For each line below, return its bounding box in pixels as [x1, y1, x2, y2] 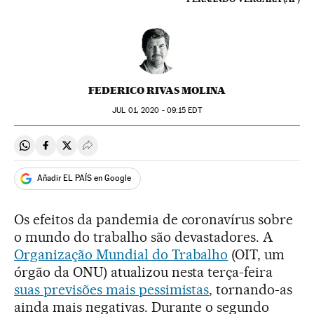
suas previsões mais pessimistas [14, 280, 210, 298]
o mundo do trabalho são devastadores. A [14, 228, 273, 245]
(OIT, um [228, 245, 285, 263]
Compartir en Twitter [66, 144, 166, 158]
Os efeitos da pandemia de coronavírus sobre [14, 210, 294, 228]
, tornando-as [209, 280, 293, 298]
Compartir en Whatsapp [24, 144, 139, 158]
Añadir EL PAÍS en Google [37, 173, 131, 184]
